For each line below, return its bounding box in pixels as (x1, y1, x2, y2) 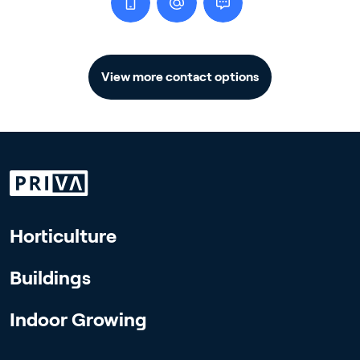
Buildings (10, 267, 91, 289)
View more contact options (101, 70, 259, 84)
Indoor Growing (10, 309, 147, 331)
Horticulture (10, 225, 117, 247)
